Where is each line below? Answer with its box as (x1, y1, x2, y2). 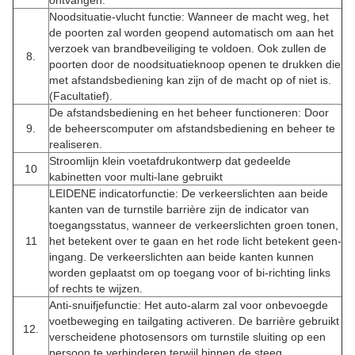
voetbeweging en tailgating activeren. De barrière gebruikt (49, 315, 339, 327)
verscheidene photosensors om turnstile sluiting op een (49, 330, 326, 343)
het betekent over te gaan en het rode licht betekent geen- (49, 235, 342, 247)
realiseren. (49, 138, 102, 151)
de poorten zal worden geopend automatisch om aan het (49, 26, 334, 39)
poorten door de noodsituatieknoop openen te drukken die (49, 58, 341, 71)
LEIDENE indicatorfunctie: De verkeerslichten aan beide (49, 187, 328, 200)
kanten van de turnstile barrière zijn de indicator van (49, 203, 309, 216)
